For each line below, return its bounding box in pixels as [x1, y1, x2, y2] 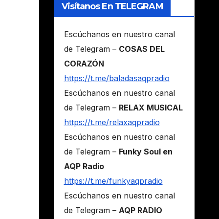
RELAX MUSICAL [118, 103, 183, 113]
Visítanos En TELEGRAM [61, 1, 163, 12]
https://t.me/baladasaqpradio [64, 73, 170, 84]
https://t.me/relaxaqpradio [64, 117, 160, 128]
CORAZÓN [64, 59, 104, 69]
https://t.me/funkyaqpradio [64, 176, 163, 186]
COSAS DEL [118, 44, 165, 54]
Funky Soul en [118, 147, 173, 157]
